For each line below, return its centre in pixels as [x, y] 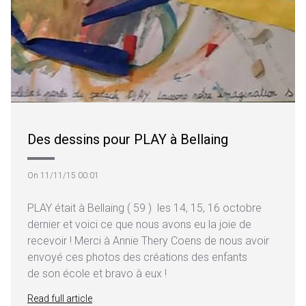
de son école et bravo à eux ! [97, 274]
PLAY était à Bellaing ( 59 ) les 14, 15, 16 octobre [144, 208]
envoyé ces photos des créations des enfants [137, 257]
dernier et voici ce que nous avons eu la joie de [139, 224]
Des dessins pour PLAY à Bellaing [128, 139]
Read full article [60, 298]
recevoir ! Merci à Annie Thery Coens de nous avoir [148, 241]
